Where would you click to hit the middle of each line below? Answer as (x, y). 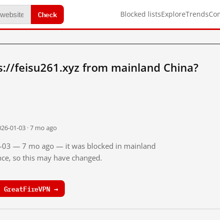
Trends (197, 14)
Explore (173, 14)
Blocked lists (141, 14)
